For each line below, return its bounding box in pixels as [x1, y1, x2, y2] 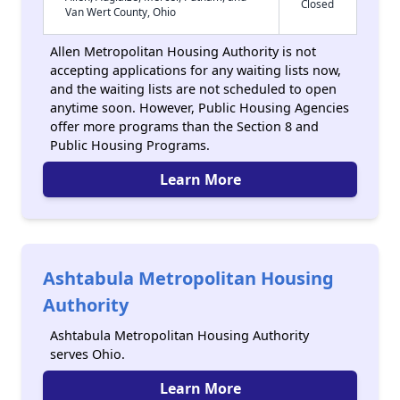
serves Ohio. [50, 346, 125, 362]
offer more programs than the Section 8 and [50, 118, 319, 135]
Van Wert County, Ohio [65, 4, 176, 19]
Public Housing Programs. [50, 137, 210, 154]
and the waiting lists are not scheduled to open [50, 80, 337, 97]
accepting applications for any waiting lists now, [50, 62, 341, 79]
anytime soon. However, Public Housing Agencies [50, 99, 349, 116]
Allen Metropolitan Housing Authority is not [50, 43, 316, 60]
